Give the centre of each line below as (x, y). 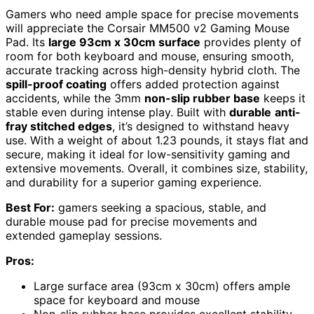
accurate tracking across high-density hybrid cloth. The (153, 70)
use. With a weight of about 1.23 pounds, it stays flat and (157, 140)
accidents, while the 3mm (75, 98)
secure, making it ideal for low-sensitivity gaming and (148, 154)
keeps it (283, 98)
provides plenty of (251, 42)
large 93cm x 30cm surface (124, 42)
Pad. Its (27, 42)
